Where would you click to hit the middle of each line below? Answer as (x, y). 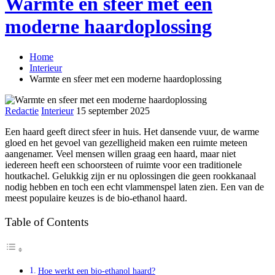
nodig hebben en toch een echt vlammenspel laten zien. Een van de (134, 187)
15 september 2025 (113, 110)
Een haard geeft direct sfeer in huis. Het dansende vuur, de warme (132, 131)
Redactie (22, 110)
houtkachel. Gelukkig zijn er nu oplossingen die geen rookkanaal (130, 176)
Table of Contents (47, 222)
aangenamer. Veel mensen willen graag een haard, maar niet (120, 153)
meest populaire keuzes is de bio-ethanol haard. (96, 198)
